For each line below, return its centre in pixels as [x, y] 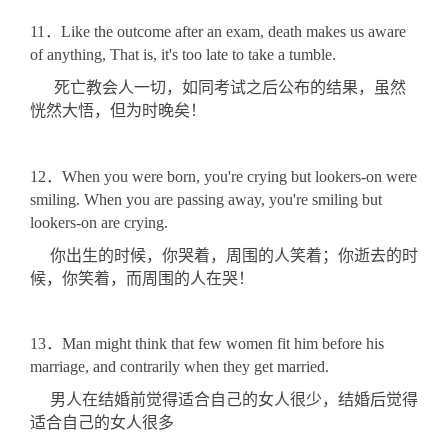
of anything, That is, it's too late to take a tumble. [183, 55]
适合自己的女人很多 [102, 422]
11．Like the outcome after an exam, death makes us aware [218, 32]
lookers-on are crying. [99, 222]
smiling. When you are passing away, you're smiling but [206, 199]
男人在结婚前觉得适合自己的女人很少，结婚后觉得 [224, 399]
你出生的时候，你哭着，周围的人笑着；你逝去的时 [224, 255]
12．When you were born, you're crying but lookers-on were [223, 176]
